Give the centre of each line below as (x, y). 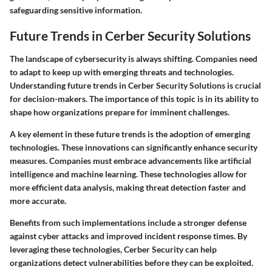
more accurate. (38, 200)
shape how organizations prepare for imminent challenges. (120, 112)
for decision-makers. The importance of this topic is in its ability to (134, 98)
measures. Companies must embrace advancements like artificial (131, 160)
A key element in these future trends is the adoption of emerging (130, 134)
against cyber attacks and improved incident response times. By (128, 236)
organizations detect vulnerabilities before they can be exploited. (131, 262)
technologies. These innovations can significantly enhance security (134, 147)
